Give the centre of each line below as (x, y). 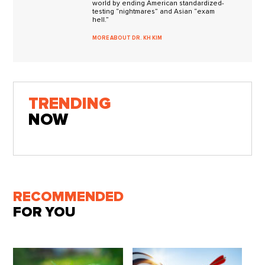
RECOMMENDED (69, 197)
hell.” (101, 20)
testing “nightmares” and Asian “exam (154, 12)
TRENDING (70, 104)
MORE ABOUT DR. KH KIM (127, 38)
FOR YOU (45, 212)
